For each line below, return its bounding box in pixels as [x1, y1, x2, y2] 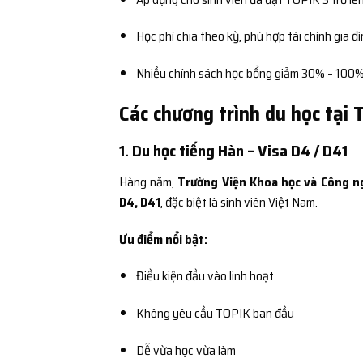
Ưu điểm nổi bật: [119, 228, 207, 250]
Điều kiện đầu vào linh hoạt [135, 266, 274, 287]
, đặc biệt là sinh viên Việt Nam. [160, 191, 318, 212]
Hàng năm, [119, 171, 178, 192]
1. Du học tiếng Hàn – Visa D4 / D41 [119, 137, 348, 164]
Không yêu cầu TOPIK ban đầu [135, 303, 294, 324]
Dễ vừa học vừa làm [135, 340, 236, 361]
